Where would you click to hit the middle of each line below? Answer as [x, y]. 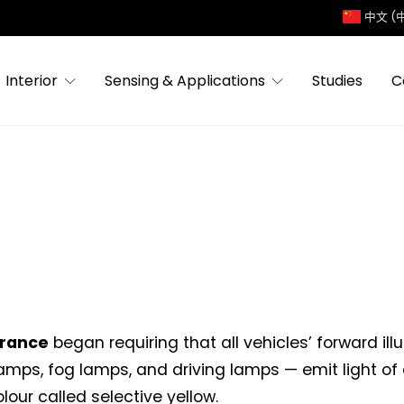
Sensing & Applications [185, 80]
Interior [32, 80]
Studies [338, 80]
